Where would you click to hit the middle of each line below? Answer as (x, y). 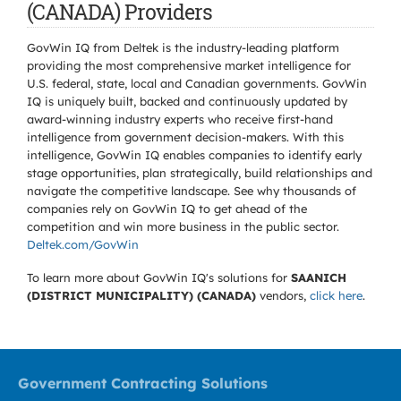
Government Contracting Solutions (143, 383)
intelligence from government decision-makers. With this (185, 137)
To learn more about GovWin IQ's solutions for (159, 277)
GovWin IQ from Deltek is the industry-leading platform (183, 47)
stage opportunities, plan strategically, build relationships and (200, 173)
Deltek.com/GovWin (83, 244)
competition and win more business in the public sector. (183, 226)
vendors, (283, 295)
